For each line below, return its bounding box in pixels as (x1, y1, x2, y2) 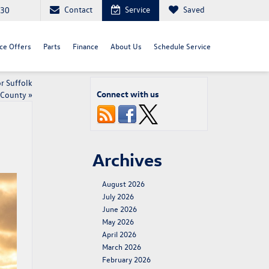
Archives (92, 148, 162, 171)
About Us (110, 40, 142, 51)
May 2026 (102, 216, 134, 226)
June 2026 (102, 204, 137, 214)
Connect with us (97, 88, 159, 100)
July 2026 (102, 191, 134, 201)
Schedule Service (154, 40, 211, 51)
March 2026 (102, 241, 141, 252)
